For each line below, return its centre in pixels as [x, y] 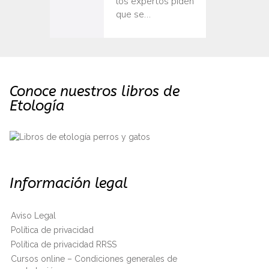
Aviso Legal [33, 216]
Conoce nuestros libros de [95, 92]
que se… [133, 14]
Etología [37, 106]
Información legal [69, 183]
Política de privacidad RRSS [64, 245]
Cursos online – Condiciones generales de [94, 259]
